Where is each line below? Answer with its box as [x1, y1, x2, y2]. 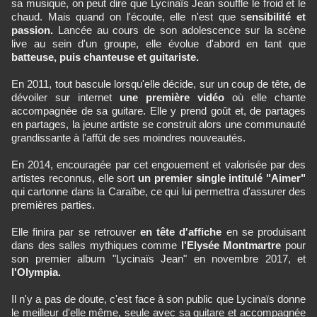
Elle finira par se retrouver [11, 225, 136, 238]
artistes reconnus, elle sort [11, 171, 138, 184]
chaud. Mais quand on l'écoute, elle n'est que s [11, 10, 247, 23]
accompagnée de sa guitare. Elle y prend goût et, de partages [11, 104, 306, 117]
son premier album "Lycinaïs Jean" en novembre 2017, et [11, 252, 306, 265]
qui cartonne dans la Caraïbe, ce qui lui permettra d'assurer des [11, 185, 306, 197]
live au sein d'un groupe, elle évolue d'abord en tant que [11, 37, 306, 50]
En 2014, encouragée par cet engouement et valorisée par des [11, 158, 306, 171]
